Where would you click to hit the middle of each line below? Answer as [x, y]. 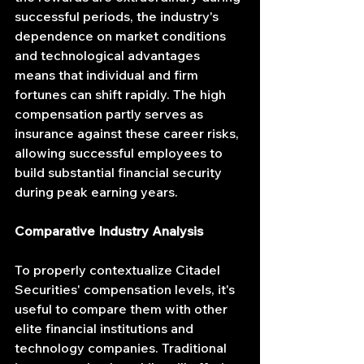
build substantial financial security [120, 173]
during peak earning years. [96, 192]
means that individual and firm [108, 75]
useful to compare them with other [123, 309]
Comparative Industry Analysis [109, 231]
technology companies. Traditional [122, 348]
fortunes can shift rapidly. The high [122, 95]
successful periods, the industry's [118, 17]
